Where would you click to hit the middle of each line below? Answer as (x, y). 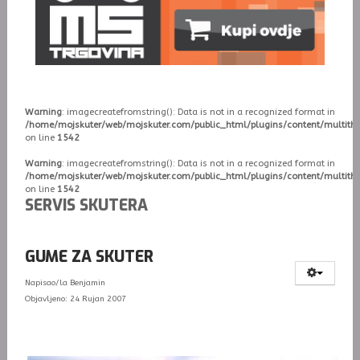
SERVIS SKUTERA (86, 206)
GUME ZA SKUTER (89, 257)
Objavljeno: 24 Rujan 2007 (75, 299)
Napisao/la (47, 283)
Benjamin (87, 283)
